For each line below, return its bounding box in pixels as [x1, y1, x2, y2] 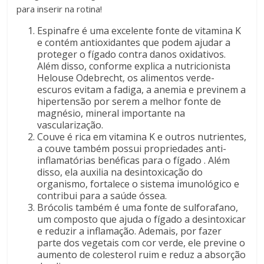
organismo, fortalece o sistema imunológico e [37, 177, 240, 191]
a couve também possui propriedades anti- [37, 142, 227, 156]
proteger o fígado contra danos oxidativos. [37, 48, 226, 61]
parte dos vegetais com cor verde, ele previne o [37, 236, 246, 250]
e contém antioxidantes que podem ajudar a [37, 36, 231, 49]
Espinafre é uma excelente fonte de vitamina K [37, 24, 242, 38]
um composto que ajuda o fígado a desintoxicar [37, 213, 246, 226]
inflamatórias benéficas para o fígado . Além [37, 154, 230, 167]
